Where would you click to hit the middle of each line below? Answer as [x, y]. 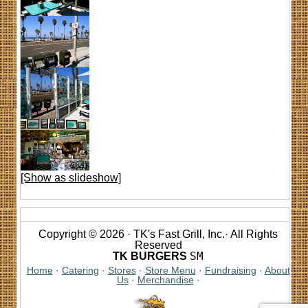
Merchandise [165, 280]
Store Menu [170, 271]
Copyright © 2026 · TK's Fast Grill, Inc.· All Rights [158, 234]
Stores [122, 271]
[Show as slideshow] [71, 178]
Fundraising [230, 271]
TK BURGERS [150, 256]
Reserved [158, 245]
